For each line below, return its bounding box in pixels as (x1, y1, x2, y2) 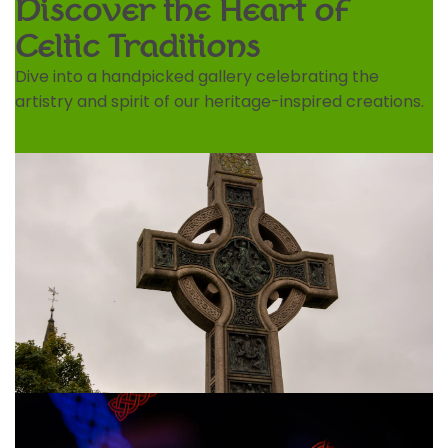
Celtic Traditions (15, 28, 260, 65)
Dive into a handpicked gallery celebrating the (15, 65, 379, 89)
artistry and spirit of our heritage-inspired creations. (15, 90, 424, 114)
